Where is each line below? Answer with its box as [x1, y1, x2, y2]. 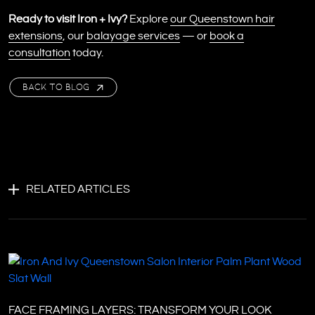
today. [70, 47, 103, 58]
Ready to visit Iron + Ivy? [8, 13, 127, 25]
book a [210, 30, 244, 41]
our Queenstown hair [170, 13, 275, 25]
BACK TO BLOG [22, 82, 89, 92]
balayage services [86, 30, 180, 41]
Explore [127, 13, 170, 25]
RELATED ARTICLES [26, 184, 130, 195]
